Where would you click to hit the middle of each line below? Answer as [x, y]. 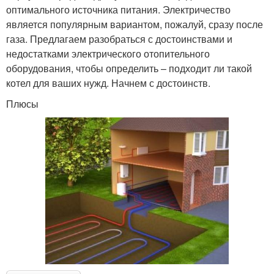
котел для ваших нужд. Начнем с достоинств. [108, 83]
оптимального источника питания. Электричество [118, 9]
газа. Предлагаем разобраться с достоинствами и [119, 39]
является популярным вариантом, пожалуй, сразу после [135, 24]
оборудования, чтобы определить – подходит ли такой [129, 68]
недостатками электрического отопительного [108, 53]
